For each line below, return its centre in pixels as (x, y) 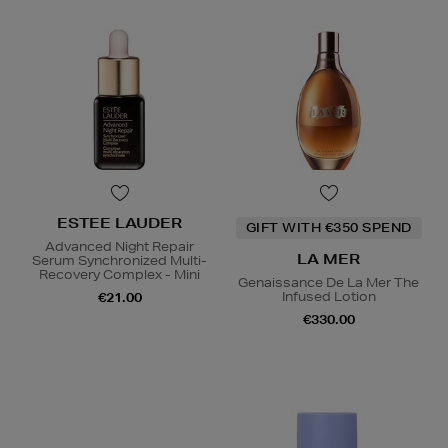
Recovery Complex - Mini (119, 275)
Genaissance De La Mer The (328, 283)
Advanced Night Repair (119, 247)
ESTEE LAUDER (119, 223)
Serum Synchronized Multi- (119, 261)
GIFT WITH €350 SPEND (328, 228)
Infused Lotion (328, 297)
